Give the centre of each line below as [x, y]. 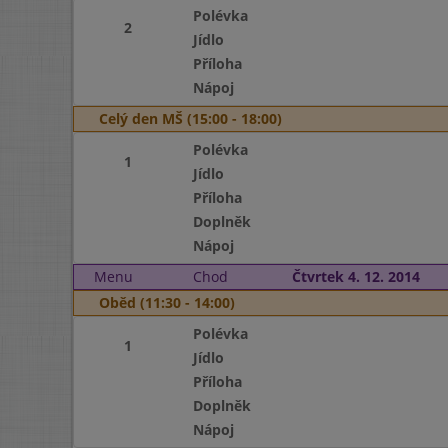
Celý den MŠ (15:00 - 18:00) [190, 118]
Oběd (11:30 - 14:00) [167, 302]
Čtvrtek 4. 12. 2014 [355, 276]
